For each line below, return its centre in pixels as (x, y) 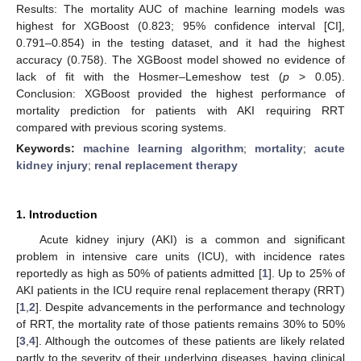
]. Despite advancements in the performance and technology (190, 307)
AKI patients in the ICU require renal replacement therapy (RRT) (180, 290)
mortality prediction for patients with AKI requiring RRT (180, 110)
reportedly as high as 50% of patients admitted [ (139, 273)
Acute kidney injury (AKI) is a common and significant (192, 239)
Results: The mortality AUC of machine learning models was (180, 8)
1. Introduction (57, 214)
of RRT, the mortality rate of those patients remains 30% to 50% (180, 324)
